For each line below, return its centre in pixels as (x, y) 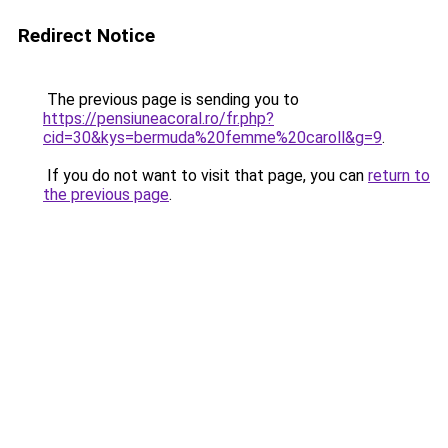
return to (399, 175)
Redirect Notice (86, 35)
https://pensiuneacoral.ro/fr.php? (158, 118)
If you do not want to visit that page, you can (205, 175)
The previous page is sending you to (171, 99)
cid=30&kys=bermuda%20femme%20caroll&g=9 (212, 137)
